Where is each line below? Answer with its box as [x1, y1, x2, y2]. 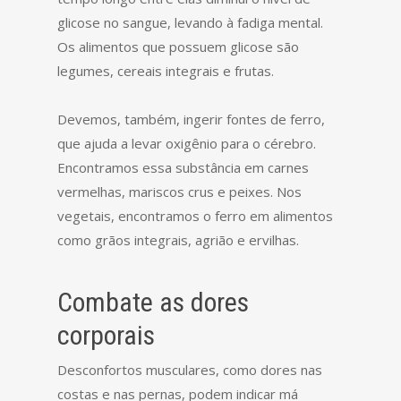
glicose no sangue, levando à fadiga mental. [57, 13, 323, 31]
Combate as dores [57, 286, 249, 318]
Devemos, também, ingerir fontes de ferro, [57, 110, 325, 128]
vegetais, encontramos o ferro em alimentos [57, 207, 333, 225]
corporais [57, 320, 155, 351]
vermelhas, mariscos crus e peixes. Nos [57, 183, 302, 200]
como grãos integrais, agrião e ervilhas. [57, 231, 299, 249]
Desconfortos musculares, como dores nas [57, 361, 322, 379]
